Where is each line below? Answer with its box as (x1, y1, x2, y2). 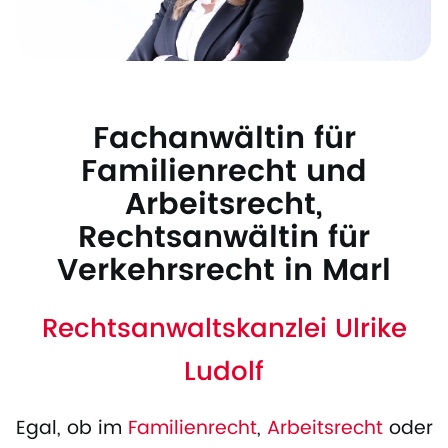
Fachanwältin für (92, 115, 356, 165)
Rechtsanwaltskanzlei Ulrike (41, 308, 407, 352)
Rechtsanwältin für (78, 214, 370, 264)
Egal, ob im (15, 413, 128, 445)
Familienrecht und (81, 148, 367, 198)
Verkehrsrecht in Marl (57, 247, 391, 297)
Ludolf (184, 351, 264, 395)
